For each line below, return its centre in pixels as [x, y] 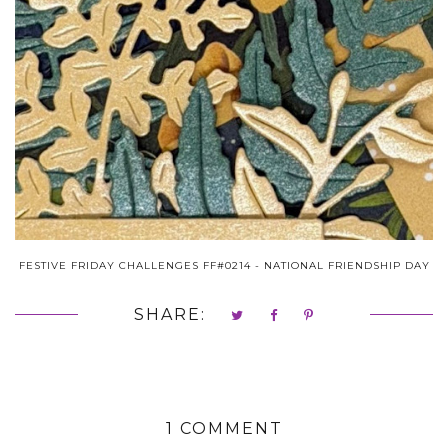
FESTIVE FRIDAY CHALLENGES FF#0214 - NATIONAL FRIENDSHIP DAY [224, 265]
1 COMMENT [224, 428]
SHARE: [169, 314]
